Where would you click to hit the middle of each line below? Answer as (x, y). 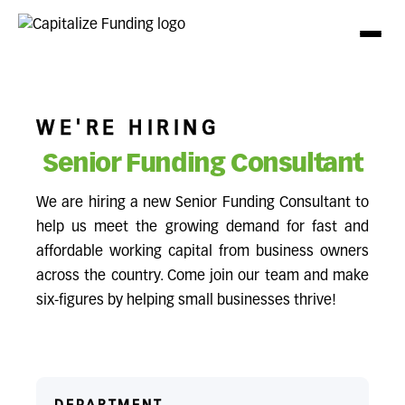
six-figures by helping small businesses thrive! (186, 301)
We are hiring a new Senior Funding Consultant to (202, 203)
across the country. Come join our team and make (202, 277)
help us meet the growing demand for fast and (202, 228)
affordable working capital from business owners (202, 252)
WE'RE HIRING (128, 129)
